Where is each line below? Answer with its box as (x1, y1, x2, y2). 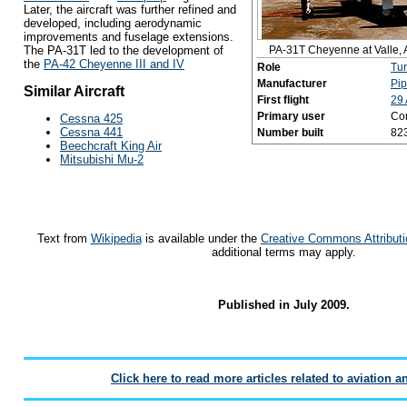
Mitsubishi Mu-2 (60, 152, 144, 166)
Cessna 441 (60, 124, 123, 139)
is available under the (141, 231, 261, 245)
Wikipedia (90, 231, 142, 245)
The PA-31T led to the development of (24, 44, 223, 58)
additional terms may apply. (211, 244, 356, 259)
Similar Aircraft (24, 83, 124, 99)
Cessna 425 (60, 111, 123, 125)
